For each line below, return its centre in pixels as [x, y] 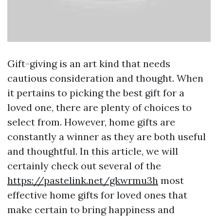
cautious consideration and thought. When [105, 78]
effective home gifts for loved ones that [97, 195]
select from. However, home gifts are [91, 122]
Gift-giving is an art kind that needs [89, 63]
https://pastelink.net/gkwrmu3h [83, 180]
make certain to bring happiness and [91, 209]
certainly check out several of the [84, 165]
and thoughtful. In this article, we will [93, 151]
